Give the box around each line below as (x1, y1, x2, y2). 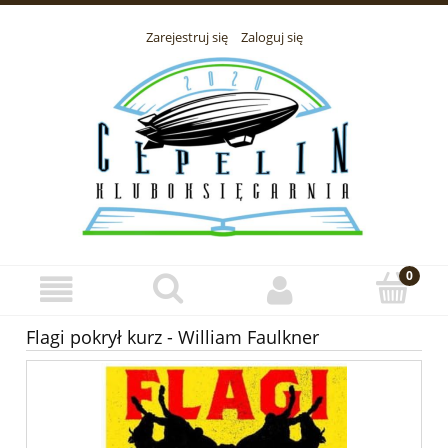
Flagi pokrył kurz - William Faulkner (26, 325, 319, 350)
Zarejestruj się (145, 28, 228, 47)
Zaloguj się (240, 28, 303, 47)
